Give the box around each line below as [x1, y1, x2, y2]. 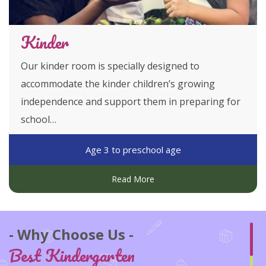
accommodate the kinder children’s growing [21, 77, 215, 91]
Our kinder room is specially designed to [21, 59, 199, 73]
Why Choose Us [17, 224, 125, 245]
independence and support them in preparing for [21, 95, 240, 109]
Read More [112, 173, 154, 185]
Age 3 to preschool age [85, 144, 181, 156]
